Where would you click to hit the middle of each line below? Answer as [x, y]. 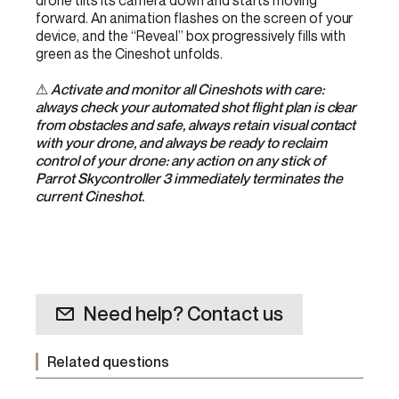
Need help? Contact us [183, 313]
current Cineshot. [90, 196]
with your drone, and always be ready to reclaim [181, 142]
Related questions [108, 362]
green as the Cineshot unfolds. [129, 53]
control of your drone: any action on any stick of [180, 160]
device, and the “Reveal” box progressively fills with [191, 36]
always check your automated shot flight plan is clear [196, 107]
